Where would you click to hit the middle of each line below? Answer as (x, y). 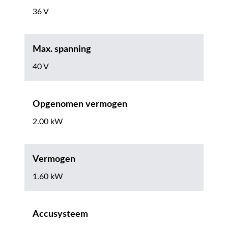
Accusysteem (60, 214)
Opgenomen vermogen (80, 104)
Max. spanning (62, 49)
